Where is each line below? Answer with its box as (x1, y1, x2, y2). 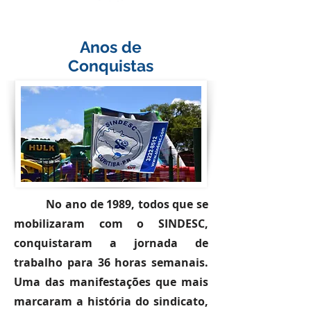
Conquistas (68, 56, 153, 75)
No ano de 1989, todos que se (46, 196, 208, 212)
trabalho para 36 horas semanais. (14, 255, 208, 270)
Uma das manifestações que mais (14, 274, 208, 289)
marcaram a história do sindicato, (14, 294, 208, 309)
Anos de (80, 37, 142, 56)
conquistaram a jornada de (14, 235, 208, 251)
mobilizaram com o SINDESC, (14, 216, 208, 231)
